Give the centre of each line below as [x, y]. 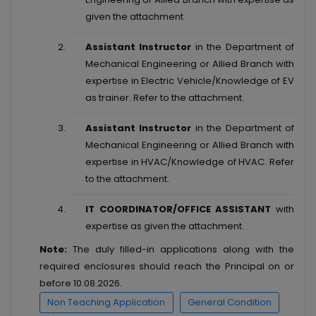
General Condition [229, 303]
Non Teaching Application [107, 303]
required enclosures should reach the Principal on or [167, 266]
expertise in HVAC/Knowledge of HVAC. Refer [190, 162]
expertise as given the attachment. [165, 226]
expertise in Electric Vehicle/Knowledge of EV [190, 80]
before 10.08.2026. [81, 283]
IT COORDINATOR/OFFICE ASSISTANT [178, 209]
